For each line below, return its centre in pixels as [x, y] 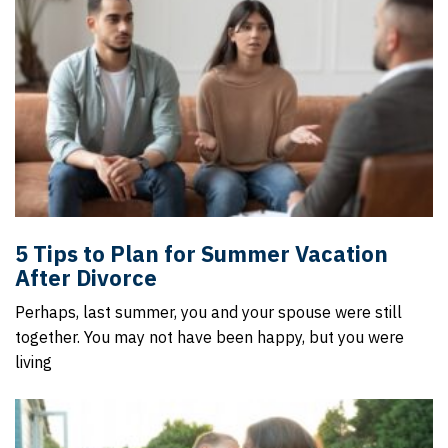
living [33, 362]
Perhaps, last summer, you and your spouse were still [208, 312]
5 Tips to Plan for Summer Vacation [201, 253]
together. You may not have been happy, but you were [209, 337]
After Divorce [86, 277]
